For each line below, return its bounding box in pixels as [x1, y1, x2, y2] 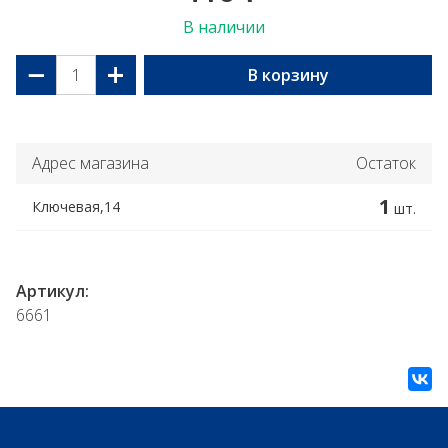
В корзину [247, 64, 329, 86]
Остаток [356, 152, 416, 174]
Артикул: [16, 280, 89, 302]
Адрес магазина [32, 152, 149, 174]
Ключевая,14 [32, 197, 120, 216]
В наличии [183, 16, 265, 38]
